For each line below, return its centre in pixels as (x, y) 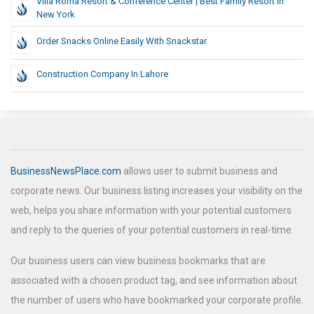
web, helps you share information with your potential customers (151, 211)
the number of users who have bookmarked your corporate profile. (157, 300)
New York (56, 15)
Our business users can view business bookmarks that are (138, 261)
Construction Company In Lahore (102, 74)
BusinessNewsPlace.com (66, 171)
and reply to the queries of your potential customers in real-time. (152, 230)
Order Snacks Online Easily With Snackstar (122, 41)
